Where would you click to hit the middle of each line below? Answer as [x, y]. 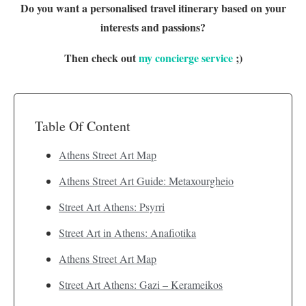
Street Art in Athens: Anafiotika [128, 232]
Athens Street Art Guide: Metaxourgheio [147, 180]
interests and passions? [153, 27]
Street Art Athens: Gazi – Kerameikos [141, 284]
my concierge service [185, 57]
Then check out [101, 57]
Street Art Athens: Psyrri [112, 206]
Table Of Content [83, 126]
